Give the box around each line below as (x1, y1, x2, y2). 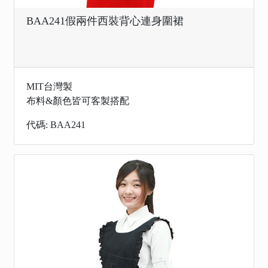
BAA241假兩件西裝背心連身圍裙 (26, 15, 184, 27)
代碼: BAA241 (26, 120, 86, 130)
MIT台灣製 (26, 81, 72, 92)
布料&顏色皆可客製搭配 (26, 96, 129, 106)
